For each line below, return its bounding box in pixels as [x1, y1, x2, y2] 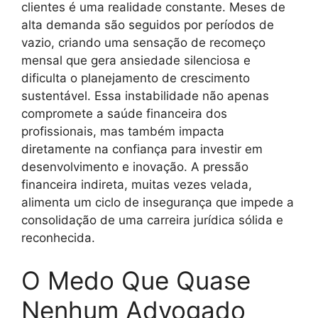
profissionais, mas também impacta [21, 124, 224, 139]
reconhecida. [21, 231, 95, 246]
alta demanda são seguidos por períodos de [21, 18, 274, 33]
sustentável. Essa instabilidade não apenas [21, 89, 269, 104]
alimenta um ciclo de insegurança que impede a [21, 195, 294, 210]
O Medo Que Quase [21, 265, 251, 295]
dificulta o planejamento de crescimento [21, 71, 250, 86]
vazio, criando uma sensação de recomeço [21, 35, 265, 50]
